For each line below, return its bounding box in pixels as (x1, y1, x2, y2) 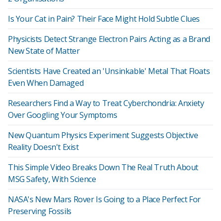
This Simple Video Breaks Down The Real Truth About (8, 162, 199, 173)
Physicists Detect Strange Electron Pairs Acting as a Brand (8, 34, 210, 44)
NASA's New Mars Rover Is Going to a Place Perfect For (8, 194, 201, 205)
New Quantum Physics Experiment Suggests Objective (8, 130, 198, 141)
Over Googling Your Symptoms (8, 110, 117, 120)
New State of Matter (8, 45, 80, 56)
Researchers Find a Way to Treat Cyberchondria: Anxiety (8, 98, 204, 109)
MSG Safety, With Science (8, 174, 96, 184)
